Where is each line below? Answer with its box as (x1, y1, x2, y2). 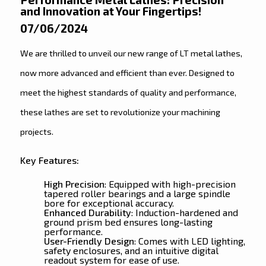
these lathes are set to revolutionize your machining (20, 106, 220, 117)
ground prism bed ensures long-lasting (43, 216, 213, 227)
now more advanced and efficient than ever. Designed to (20, 67, 235, 78)
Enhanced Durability (43, 206, 131, 218)
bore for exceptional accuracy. (43, 197, 174, 208)
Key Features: (20, 154, 79, 166)
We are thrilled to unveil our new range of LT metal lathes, (20, 47, 242, 58)
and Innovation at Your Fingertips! (20, 4, 201, 18)
